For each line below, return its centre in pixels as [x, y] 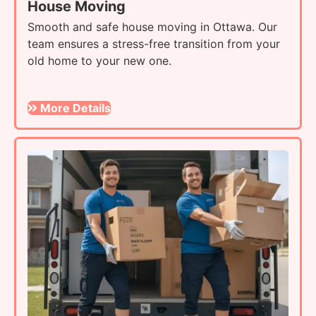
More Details [75, 108]
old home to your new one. [99, 60]
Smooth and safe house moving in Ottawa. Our [152, 26]
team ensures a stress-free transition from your [154, 43]
